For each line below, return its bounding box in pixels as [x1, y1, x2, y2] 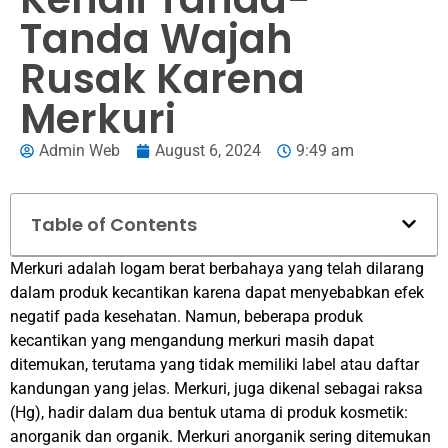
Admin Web [39, 140, 120, 160]
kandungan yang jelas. [10, 378, 174, 398]
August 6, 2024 [155, 140, 261, 160]
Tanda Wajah [20, 10, 293, 67]
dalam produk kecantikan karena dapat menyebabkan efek [10, 282, 424, 302]
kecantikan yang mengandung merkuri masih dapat [10, 330, 374, 350]
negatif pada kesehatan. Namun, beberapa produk [10, 306, 363, 326]
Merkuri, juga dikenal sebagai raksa [174, 378, 423, 398]
